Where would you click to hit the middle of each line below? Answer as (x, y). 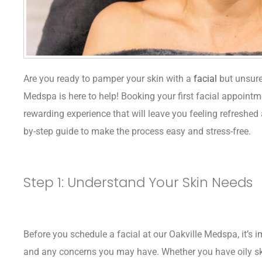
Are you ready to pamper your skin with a (108, 78)
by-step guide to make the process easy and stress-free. (137, 131)
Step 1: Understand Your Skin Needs (138, 182)
